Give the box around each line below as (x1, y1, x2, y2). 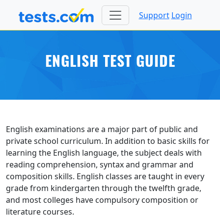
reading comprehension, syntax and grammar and (6, 159, 193, 170)
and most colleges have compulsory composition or (6, 194, 198, 206)
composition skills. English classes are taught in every (6, 171, 204, 182)
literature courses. (6, 206, 74, 218)
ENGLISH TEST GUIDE (45, 55, 175, 71)
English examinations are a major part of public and (6, 124, 198, 135)
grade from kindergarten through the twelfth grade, (6, 183, 201, 194)
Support (138, 9, 169, 21)
